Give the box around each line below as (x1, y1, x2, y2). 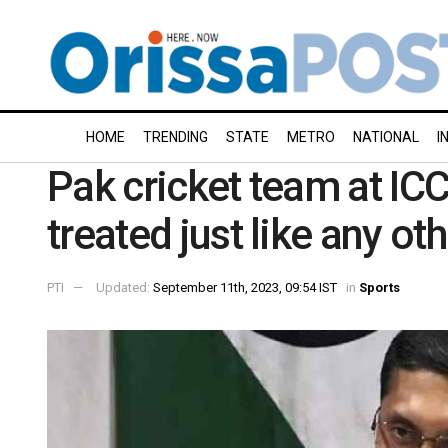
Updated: (96, 279, 153, 295)
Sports (359, 279, 400, 295)
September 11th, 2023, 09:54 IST (153, 279, 337, 295)
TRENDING (143, 129, 208, 145)
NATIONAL (353, 129, 419, 145)
